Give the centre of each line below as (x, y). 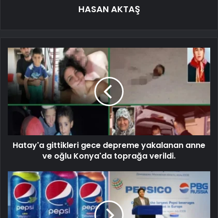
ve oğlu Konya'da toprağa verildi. (109, 156)
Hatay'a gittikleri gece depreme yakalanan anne (109, 145)
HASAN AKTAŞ (109, 9)
